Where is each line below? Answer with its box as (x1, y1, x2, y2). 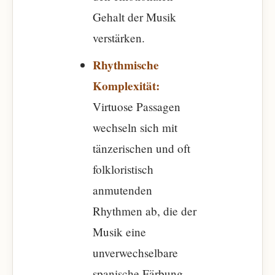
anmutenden (93, 182, 152, 198)
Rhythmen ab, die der (93, 203, 196, 219)
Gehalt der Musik (93, 9, 176, 25)
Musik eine (93, 224, 146, 239)
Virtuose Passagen (93, 99, 180, 114)
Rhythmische (93, 56, 159, 74)
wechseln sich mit (93, 120, 177, 135)
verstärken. (93, 30, 145, 45)
